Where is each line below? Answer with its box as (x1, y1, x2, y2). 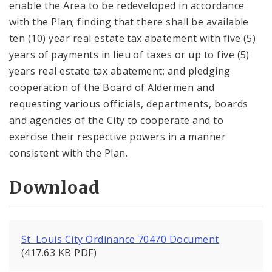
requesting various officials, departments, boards (9, 97, 248, 110)
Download (9, 177, 100, 199)
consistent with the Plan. (9, 146, 127, 160)
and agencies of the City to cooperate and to (9, 113, 224, 127)
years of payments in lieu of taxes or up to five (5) (9, 47, 250, 61)
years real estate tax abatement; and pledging (9, 64, 231, 78)
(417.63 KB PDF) (21, 246, 97, 260)
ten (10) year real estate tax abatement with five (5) (9, 31, 256, 45)
